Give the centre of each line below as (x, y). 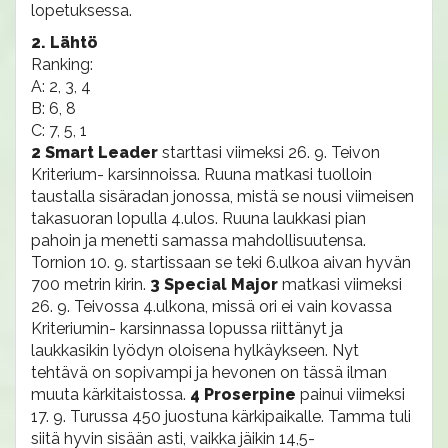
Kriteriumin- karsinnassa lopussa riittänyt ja (187, 328)
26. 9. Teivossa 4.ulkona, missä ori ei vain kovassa (211, 306)
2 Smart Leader (96, 152)
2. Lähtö (64, 42)
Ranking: (62, 64)
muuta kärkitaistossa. (110, 394)
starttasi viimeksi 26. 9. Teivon (271, 152)
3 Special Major (216, 284)
